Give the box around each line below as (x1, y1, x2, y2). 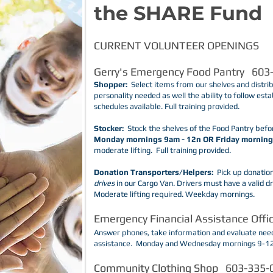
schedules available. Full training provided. (94, 102, 239, 111)
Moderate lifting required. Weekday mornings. (94, 190, 258, 199)
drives (94, 179, 116, 188)
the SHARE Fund (94, 1, 262, 25)
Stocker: (94, 124, 126, 133)
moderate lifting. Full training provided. (94, 146, 233, 155)
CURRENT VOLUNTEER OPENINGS (94, 39, 259, 52)
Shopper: (94, 80, 129, 89)
